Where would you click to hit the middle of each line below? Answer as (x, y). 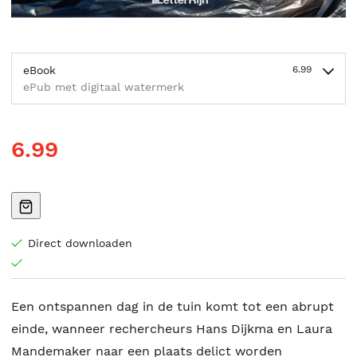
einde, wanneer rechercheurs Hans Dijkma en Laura (172, 329)
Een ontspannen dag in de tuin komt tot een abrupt (173, 307)
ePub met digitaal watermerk (104, 87)
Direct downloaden (80, 243)
